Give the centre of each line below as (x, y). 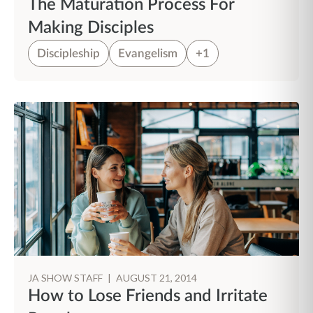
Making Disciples (91, 28)
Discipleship (68, 53)
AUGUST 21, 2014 (156, 278)
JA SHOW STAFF (66, 278)
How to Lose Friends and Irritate (148, 296)
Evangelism (148, 53)
